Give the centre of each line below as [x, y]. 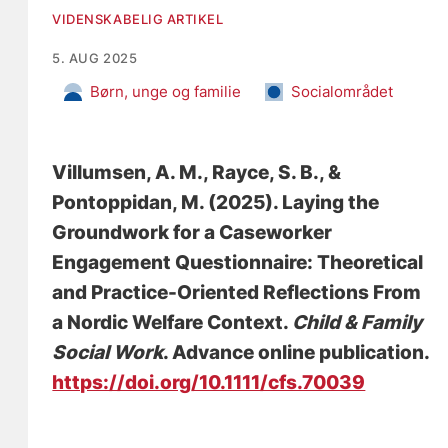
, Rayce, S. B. [261, 172]
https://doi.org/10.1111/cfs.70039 [209, 382]
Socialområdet [342, 91]
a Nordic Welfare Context [168, 322]
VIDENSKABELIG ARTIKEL [138, 18]
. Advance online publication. [296, 352]
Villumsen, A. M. [128, 172]
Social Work [108, 352]
